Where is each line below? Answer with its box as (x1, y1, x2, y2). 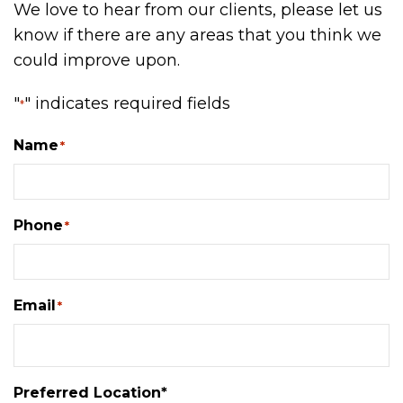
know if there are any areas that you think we (13, 24, 381, 45)
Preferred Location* (13, 383, 167, 401)
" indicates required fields (24, 93, 230, 113)
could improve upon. (13, 49, 180, 70)
